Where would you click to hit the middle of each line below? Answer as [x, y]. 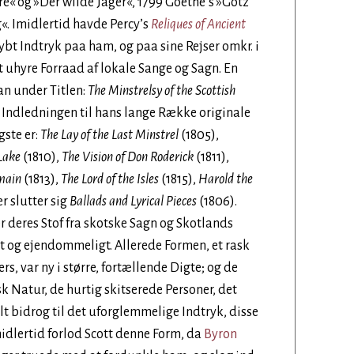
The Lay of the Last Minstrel [109, 135]
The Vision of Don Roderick [128, 157]
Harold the [226, 179]
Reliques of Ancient [198, 24]
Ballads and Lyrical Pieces [133, 201]
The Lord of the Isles [110, 179]
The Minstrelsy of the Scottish [162, 91]
